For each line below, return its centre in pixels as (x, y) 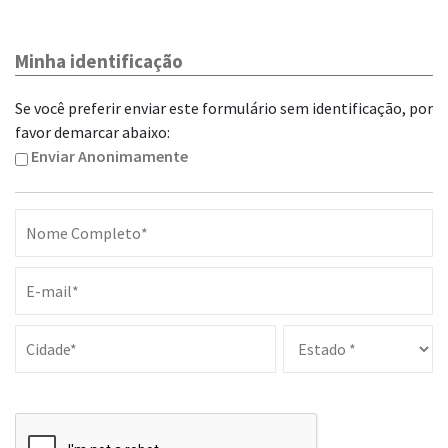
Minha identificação (99, 61)
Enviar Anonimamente (109, 156)
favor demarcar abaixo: (92, 132)
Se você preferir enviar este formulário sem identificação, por (224, 108)
